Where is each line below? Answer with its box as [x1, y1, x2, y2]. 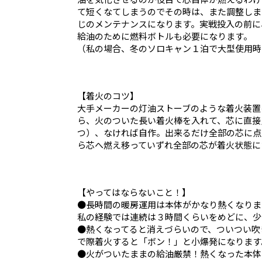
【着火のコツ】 [77, 89, 147, 102]
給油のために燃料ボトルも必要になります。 [77, 29, 252, 42]
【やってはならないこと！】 [77, 185, 191, 198]
